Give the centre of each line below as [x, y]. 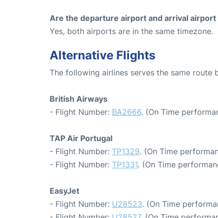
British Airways [79, 99]
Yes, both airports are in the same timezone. [131, 31]
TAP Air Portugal [81, 138]
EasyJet [64, 191]
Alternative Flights [102, 55]
